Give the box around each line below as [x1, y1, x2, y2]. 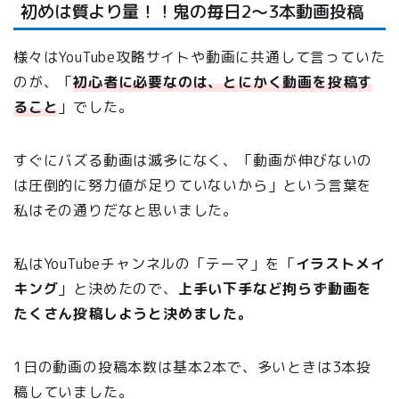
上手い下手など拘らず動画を [177, 278, 373, 298]
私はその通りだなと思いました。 [13, 199, 238, 220]
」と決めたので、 [58, 278, 178, 298]
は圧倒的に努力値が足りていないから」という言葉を [13, 175, 373, 195]
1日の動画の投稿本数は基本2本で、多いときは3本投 [13, 356, 371, 377]
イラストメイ [295, 253, 386, 273]
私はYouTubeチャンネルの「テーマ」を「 [13, 253, 296, 273]
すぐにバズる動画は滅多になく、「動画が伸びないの [13, 150, 373, 170]
